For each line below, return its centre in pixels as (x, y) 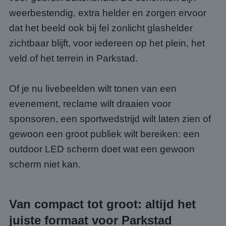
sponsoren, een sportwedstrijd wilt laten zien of (110, 119)
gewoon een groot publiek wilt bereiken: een (104, 134)
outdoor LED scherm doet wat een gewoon (102, 149)
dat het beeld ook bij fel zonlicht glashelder (101, 28)
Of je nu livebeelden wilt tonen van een (93, 89)
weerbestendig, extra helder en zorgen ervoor (108, 13)
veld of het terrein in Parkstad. (73, 58)
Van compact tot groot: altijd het (102, 204)
